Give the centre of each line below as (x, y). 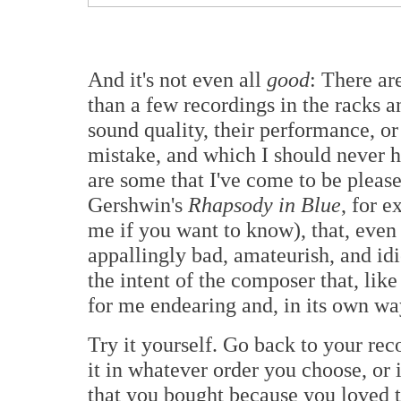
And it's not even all (177, 80)
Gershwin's (138, 205)
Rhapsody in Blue (264, 205)
